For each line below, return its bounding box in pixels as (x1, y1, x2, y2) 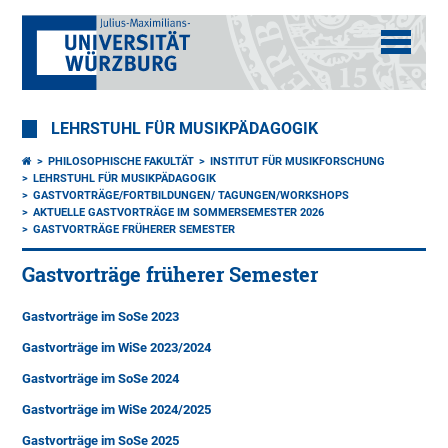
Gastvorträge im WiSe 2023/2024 (22, 340, 212, 355)
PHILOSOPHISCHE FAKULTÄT (48, 155, 195, 168)
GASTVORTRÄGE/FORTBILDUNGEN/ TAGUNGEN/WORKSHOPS (33, 189, 350, 202)
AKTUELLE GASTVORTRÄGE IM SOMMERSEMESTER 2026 (33, 206, 325, 219)
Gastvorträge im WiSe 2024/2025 (22, 402, 212, 417)
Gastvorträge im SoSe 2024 (22, 371, 180, 386)
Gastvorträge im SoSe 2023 (22, 309, 180, 324)
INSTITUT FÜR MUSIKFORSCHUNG (210, 155, 386, 168)
